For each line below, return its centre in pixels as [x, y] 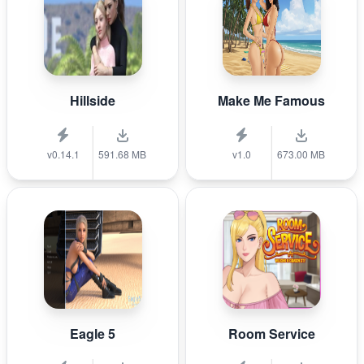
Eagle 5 [93, 334]
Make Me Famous [271, 100]
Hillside [93, 100]
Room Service [271, 334]
